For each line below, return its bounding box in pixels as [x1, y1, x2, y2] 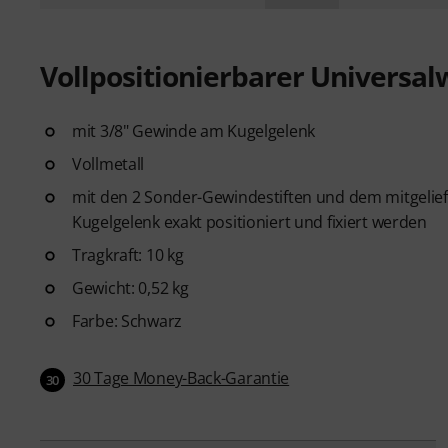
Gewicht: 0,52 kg [72, 276, 189, 299]
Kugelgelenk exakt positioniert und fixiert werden [72, 210, 427, 233]
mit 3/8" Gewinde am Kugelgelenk [72, 119, 316, 142]
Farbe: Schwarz [72, 309, 182, 332]
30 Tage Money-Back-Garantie [73, 366, 290, 389]
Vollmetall [72, 152, 145, 175]
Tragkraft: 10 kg [72, 243, 184, 266]
